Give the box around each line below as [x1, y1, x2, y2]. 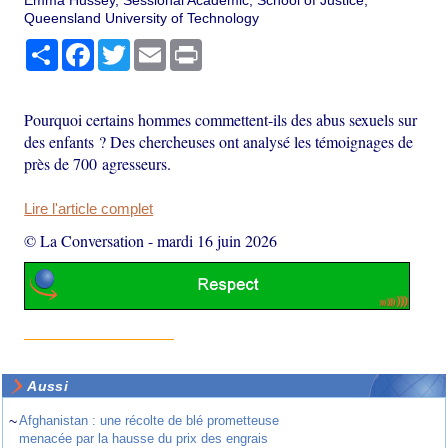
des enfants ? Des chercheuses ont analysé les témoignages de [24, 131, 414, 153]
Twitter [130, 39, 173, 56]
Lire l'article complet [24, 201, 154, 218]
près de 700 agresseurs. [24, 153, 172, 175]
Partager [58, 39, 114, 56]
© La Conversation [24, 230, 145, 252]
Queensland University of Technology [24, 10, 260, 27]
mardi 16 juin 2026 [157, 230, 278, 252]
